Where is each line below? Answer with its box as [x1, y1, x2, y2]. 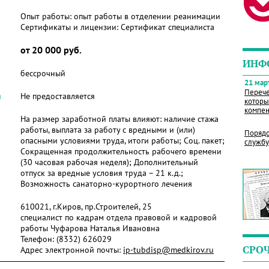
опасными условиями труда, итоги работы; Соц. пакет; [20, 135, 225, 146]
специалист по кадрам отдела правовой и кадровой [20, 212, 217, 223]
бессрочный [20, 68, 65, 79]
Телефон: [20, 234, 56, 244]
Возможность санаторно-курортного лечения [20, 178, 192, 189]
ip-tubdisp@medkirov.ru [123, 244, 214, 255]
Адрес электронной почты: [20, 244, 123, 255]
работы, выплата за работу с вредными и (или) [20, 124, 195, 135]
